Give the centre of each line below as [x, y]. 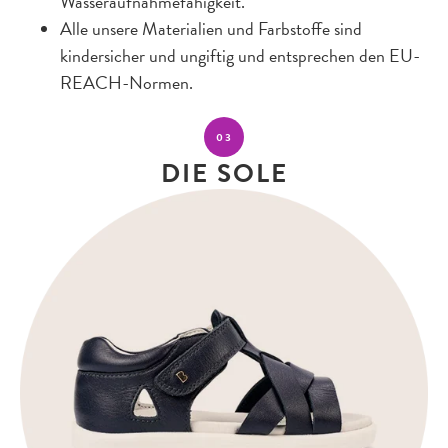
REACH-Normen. [126, 82]
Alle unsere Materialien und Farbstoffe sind [211, 28]
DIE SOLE [224, 172]
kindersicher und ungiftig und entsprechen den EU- [240, 55]
